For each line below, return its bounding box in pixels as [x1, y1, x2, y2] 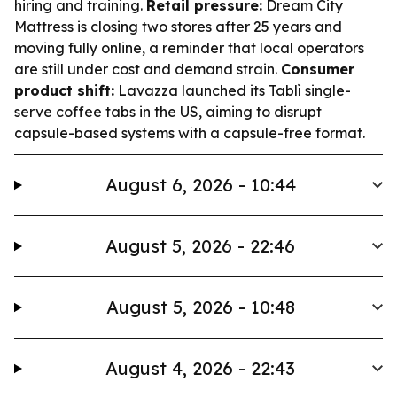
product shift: [14, 82, 114, 99]
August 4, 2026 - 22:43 [105, 357, 296, 379]
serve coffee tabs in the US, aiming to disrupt [14, 103, 322, 121]
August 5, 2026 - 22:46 [105, 235, 296, 257]
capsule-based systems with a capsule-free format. [14, 124, 365, 142]
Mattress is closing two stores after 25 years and [14, 18, 342, 35]
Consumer [281, 60, 354, 78]
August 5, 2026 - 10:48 [105, 296, 295, 318]
